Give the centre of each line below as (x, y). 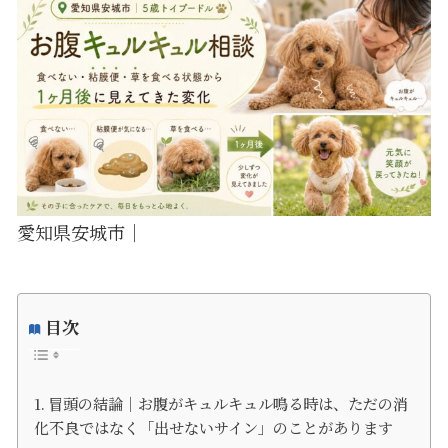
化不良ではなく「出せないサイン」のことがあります (214, 428)
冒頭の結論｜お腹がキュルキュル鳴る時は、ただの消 (228, 404)
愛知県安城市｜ (79, 231)
